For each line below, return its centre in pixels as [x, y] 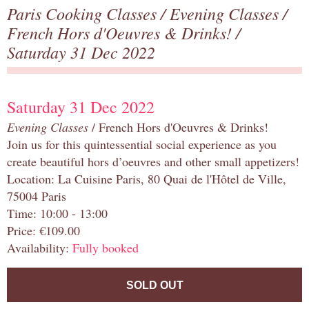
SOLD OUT [154, 286]
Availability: [40, 248]
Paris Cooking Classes [84, 13]
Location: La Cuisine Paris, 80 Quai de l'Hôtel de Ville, [147, 179]
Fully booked [106, 248]
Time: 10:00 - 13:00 [57, 213]
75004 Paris [37, 196]
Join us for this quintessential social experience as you [142, 144]
